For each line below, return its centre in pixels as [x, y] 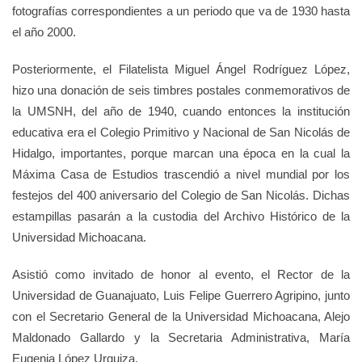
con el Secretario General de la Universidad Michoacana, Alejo [181, 316]
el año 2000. [44, 32]
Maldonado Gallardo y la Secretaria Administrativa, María [181, 337]
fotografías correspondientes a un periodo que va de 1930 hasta [181, 11]
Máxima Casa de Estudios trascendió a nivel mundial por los [181, 174]
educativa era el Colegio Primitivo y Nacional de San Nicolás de [181, 132]
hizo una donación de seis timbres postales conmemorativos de [181, 90]
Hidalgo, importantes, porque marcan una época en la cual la [181, 153]
